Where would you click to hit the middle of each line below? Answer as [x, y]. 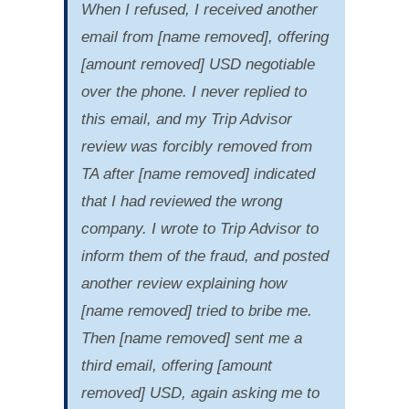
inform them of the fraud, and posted [204, 256]
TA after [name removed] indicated [198, 173]
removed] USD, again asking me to [200, 393]
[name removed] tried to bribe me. [196, 310]
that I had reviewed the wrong [181, 201]
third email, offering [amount [176, 365]
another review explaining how [184, 283]
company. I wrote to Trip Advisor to [199, 228]
